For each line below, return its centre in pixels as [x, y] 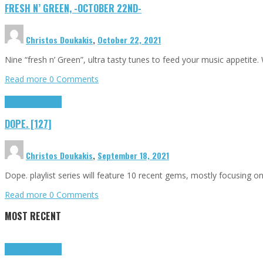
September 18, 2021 [133, 155]
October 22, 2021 [129, 39]
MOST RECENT [33, 215]
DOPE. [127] [28, 124]
